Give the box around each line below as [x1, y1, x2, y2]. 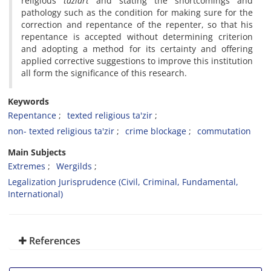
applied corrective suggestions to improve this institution [21, 55, 253, 67]
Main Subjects [8, 146, 66, 158]
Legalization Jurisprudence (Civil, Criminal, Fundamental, [8, 176, 238, 188]
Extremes [8, 160, 45, 172]
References [27, 234, 80, 247]
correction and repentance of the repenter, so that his [21, 19, 253, 30]
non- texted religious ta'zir [8, 125, 114, 137]
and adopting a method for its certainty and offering [21, 43, 253, 54]
